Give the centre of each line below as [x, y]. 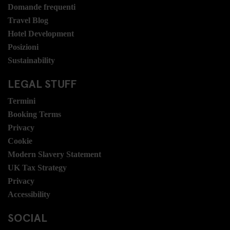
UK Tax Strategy [37, 167]
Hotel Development [41, 33]
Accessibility [29, 194]
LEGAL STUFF [42, 83]
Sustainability [31, 60]
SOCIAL [27, 217]
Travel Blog [28, 20]
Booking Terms [34, 114]
